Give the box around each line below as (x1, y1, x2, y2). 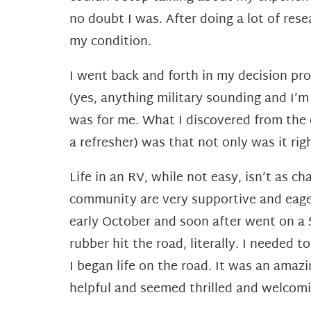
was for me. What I (69, 110, 186, 133)
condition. (91, 31, 151, 54)
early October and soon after (69, 211, 245, 235)
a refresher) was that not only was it (69, 132, 291, 155)
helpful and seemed (69, 278, 190, 301)
